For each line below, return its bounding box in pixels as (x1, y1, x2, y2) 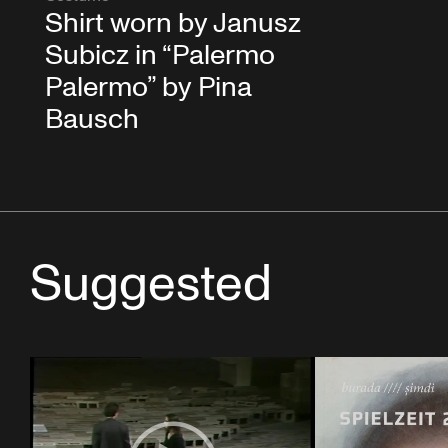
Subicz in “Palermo (45, 36, 275, 76)
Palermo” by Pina (45, 68, 252, 108)
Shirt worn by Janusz (45, 4, 301, 44)
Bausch (45, 100, 139, 140)
